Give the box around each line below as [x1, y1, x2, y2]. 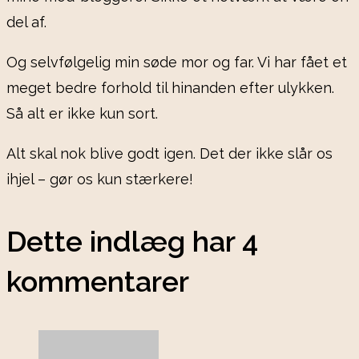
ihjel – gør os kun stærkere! [6, 171, 193, 188]
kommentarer [6, 264, 189, 299]
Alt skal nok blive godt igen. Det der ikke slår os [6, 145, 333, 163]
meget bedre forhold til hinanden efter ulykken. [6, 79, 334, 97]
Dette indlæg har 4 [6, 224, 258, 259]
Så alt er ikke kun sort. [6, 105, 158, 123]
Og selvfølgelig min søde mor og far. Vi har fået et [6, 54, 347, 71]
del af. [6, 14, 46, 31]
